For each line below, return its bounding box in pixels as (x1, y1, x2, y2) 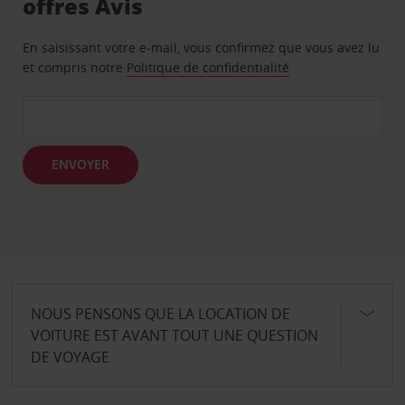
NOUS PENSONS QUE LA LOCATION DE (30, 303, 290, 324)
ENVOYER (52, 155, 110, 173)
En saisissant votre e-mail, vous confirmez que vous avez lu (23, 38, 381, 56)
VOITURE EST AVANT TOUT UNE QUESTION (30, 325, 318, 345)
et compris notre (23, 58, 127, 76)
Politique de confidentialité (127, 58, 290, 76)
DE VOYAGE (30, 346, 109, 367)
